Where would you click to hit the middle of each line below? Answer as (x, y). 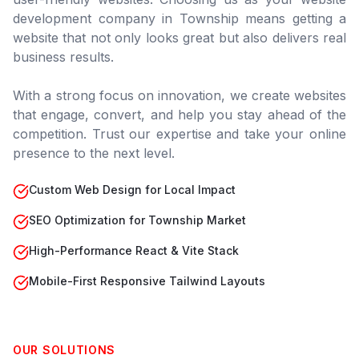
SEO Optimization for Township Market (137, 220)
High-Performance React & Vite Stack (134, 250)
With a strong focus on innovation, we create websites (179, 95)
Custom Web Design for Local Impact (132, 190)
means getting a (292, 18)
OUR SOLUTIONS (65, 350)
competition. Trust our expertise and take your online (179, 134)
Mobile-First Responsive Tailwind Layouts (147, 281)
